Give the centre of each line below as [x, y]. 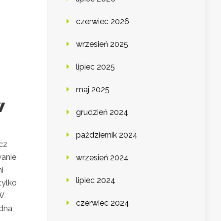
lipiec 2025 [95, 67]
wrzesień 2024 [102, 158]
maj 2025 [93, 90]
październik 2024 [107, 135]
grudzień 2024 [102, 112]
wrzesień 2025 [102, 44]
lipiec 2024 [96, 181]
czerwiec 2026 [103, 22]
